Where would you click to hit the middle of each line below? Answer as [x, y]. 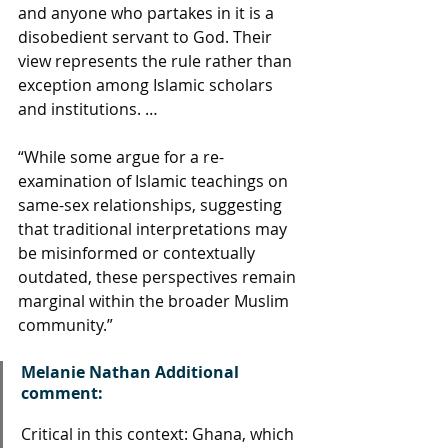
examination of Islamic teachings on [155, 181]
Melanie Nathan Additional [132, 372]
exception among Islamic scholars [147, 85]
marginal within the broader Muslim [155, 301]
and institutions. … [88, 109]
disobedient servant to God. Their [147, 37]
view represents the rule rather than [157, 61]
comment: [64, 393]
